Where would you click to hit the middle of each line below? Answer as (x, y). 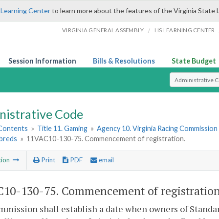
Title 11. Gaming (63, 129)
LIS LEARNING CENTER (185, 30)
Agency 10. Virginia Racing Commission (157, 129)
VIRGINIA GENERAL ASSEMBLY (103, 30)
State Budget (194, 61)
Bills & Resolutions (124, 61)
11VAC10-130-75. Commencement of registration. (106, 139)
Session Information (42, 61)
